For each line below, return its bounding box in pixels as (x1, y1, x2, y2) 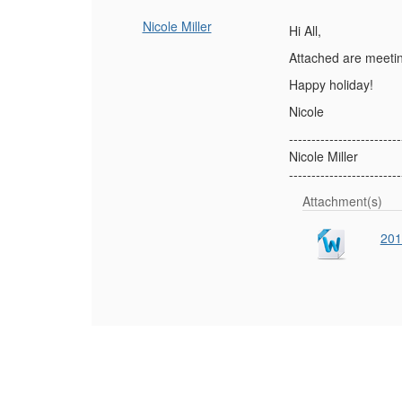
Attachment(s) (302, 192, 382, 210)
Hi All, (289, 22, 321, 39)
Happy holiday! (289, 75, 373, 93)
